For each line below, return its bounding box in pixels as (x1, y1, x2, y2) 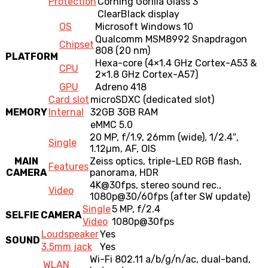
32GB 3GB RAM (90, 106, 158, 118)
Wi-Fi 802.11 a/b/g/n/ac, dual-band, (90, 253, 251, 265)
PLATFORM (5, 50, 58, 62)
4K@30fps (90, 179, 136, 191)
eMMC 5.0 (90, 118, 133, 130)
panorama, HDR (90, 166, 159, 178)
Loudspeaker (41, 228, 99, 240)
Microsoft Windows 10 (95, 20, 193, 32)
